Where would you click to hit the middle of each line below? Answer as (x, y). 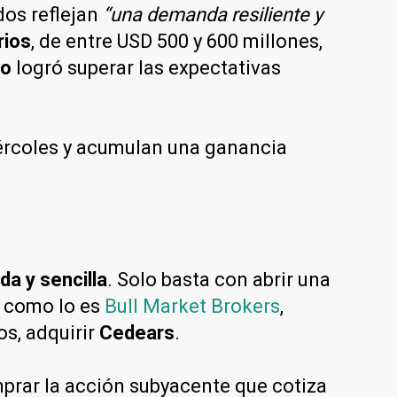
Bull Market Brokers (192, 306)
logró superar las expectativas (146, 67)
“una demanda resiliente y (213, 14)
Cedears (137, 332)
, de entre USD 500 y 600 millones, (177, 41)
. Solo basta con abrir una (219, 279)
